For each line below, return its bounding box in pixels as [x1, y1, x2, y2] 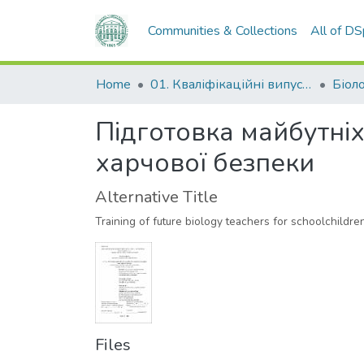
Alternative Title [95, 185, 218, 208]
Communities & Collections [148, 22, 298, 40]
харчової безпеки [95, 145, 314, 180]
